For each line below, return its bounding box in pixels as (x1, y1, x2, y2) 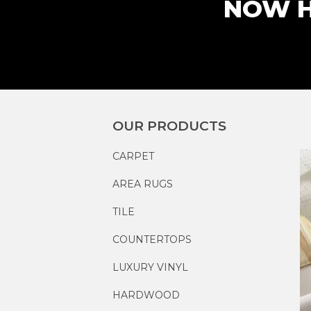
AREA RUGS (112, 177, 173, 190)
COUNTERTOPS (112, 233, 192, 246)
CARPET (112, 149, 154, 162)
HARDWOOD (112, 288, 180, 301)
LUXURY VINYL (112, 260, 188, 274)
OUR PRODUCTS (112, 117, 226, 134)
